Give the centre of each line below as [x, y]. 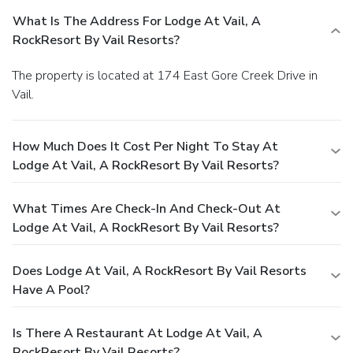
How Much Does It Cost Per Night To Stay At [145, 146]
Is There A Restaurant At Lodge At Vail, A [137, 333]
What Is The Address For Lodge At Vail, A [137, 21]
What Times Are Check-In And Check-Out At [147, 208]
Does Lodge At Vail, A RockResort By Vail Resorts [160, 271]
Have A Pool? [51, 290]
